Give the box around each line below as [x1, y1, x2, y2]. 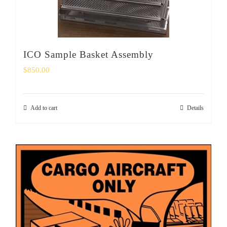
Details [187, 104, 204, 112]
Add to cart [30, 104, 57, 112]
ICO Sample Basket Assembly [23, 49, 154, 60]
